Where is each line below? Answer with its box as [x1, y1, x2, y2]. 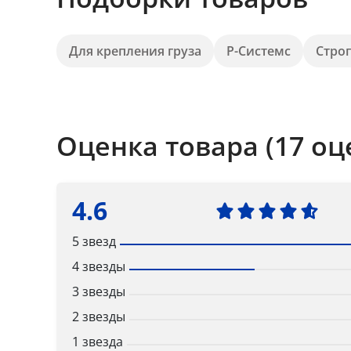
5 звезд [72, 233, 116, 250]
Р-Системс [226, 42, 291, 60]
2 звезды [72, 308, 125, 325]
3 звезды [72, 283, 125, 300]
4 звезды [72, 258, 125, 275]
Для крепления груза [69, 42, 201, 60]
